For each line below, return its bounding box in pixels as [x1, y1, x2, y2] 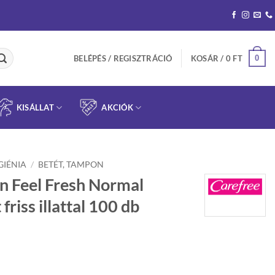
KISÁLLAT [16, 103, 54, 112]
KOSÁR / [190, 53, 226, 63]
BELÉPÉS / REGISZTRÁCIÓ [74, 53, 172, 63]
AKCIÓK [101, 103, 133, 112]
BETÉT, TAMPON [38, 160, 104, 169]
